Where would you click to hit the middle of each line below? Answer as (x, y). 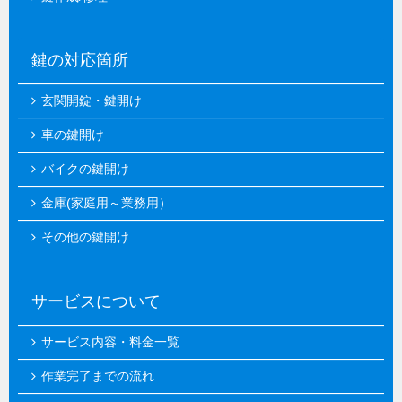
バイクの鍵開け (85, 170)
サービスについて (96, 301)
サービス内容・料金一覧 (110, 342)
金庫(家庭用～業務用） (106, 204)
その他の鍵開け (85, 238)
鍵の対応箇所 (80, 61)
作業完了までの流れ (98, 376)
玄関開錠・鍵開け (92, 101)
